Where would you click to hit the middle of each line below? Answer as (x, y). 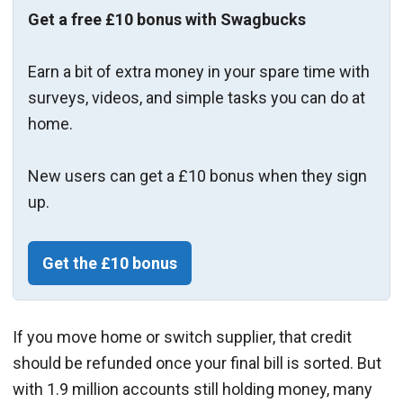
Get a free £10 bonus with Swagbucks (167, 20)
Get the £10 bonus (110, 264)
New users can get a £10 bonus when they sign (197, 176)
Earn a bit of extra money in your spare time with (199, 72)
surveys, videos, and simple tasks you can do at (197, 98)
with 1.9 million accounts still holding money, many (193, 390)
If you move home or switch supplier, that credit (182, 337)
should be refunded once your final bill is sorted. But (197, 363)
